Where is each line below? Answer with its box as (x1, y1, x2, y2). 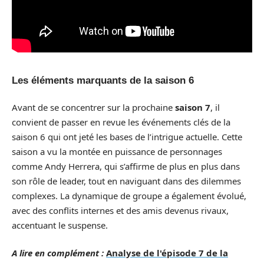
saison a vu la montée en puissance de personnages (12, 145, 222, 157)
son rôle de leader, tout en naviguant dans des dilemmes (12, 174, 241, 187)
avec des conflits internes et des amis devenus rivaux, (12, 204, 229, 216)
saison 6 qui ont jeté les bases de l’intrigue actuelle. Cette (12, 130, 242, 143)
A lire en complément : (12, 247, 104, 259)
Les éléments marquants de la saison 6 (12, 75, 194, 86)
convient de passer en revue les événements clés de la (12, 115, 230, 128)
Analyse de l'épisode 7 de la (106, 247, 228, 259)
